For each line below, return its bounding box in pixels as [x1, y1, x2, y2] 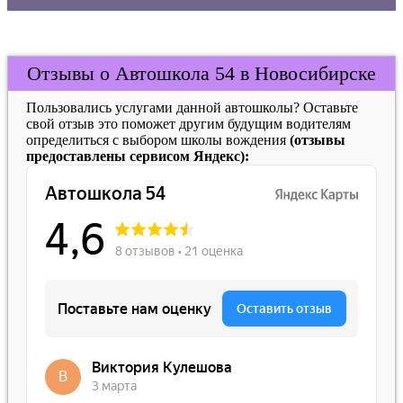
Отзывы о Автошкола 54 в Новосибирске [27, 61, 376, 85]
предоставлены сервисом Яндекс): [26, 148, 249, 164]
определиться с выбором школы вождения [26, 131, 290, 148]
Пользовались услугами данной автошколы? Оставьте [26, 99, 358, 115]
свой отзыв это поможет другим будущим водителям [26, 115, 351, 131]
